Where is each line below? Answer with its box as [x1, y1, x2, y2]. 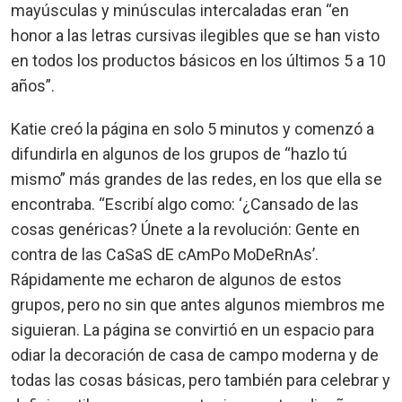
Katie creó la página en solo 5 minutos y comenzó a [11, 118, 374, 138]
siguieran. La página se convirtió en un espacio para [11, 319, 374, 339]
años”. [11, 75, 55, 95]
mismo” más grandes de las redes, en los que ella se [11, 169, 382, 188]
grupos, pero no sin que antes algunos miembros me [11, 294, 385, 314]
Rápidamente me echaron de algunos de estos [11, 269, 342, 289]
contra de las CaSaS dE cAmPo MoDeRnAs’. [11, 244, 319, 264]
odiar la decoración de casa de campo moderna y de [11, 345, 379, 364]
